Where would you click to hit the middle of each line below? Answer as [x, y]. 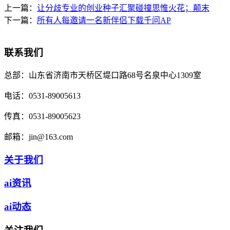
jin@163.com [51, 137]
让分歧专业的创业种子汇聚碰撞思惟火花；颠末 [123, 8]
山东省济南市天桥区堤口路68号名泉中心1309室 [115, 75]
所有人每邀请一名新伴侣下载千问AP [104, 21]
